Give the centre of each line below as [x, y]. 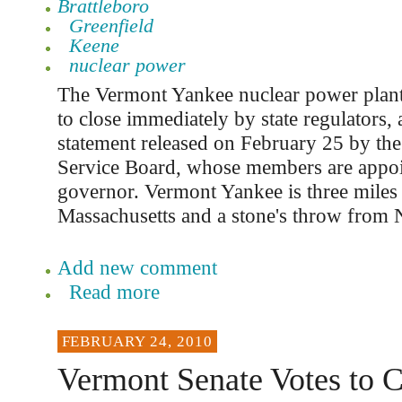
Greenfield [111, 26]
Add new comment [137, 267]
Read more [114, 292]
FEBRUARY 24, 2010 [137, 341]
